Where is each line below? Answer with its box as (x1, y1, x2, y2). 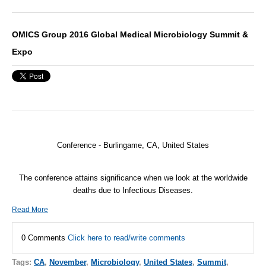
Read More (12, 205, 48, 214)
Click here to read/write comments (68, 233, 185, 243)
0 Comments (21, 233, 68, 243)
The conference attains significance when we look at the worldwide (18, 173, 248, 182)
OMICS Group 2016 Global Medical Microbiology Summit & (12, 30, 248, 40)
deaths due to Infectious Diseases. (73, 185, 193, 195)
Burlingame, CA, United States (103, 140, 209, 150)
